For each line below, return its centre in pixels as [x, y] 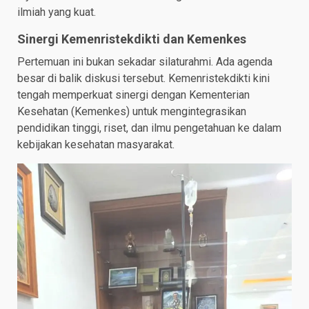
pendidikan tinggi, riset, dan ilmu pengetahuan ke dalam [149, 128]
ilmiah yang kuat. [57, 12]
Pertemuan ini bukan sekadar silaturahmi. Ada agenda [145, 62]
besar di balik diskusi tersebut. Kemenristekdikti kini [143, 79]
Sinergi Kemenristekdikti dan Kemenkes [132, 39]
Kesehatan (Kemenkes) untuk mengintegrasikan [132, 112]
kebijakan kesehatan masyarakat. [96, 145]
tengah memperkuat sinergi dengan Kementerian [133, 95]
